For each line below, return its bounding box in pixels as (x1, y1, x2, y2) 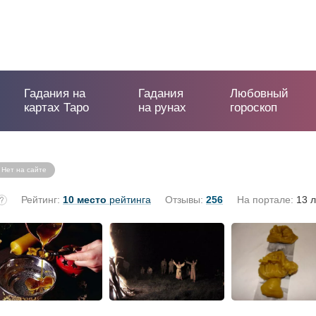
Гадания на (24, 87, 86, 100)
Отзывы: (165, 194, 206, 205)
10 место (63, 194, 107, 205)
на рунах (138, 101, 187, 114)
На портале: (237, 194, 293, 205)
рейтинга (107, 194, 151, 205)
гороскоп (229, 101, 277, 114)
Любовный (229, 87, 288, 100)
